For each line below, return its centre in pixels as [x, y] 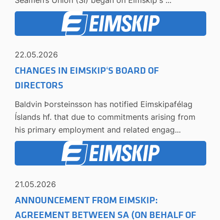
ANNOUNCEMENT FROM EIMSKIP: [86, 200]
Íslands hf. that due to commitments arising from [105, 117]
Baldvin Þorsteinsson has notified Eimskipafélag [104, 104]
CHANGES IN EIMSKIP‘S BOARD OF [87, 70]
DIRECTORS [39, 85]
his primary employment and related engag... [98, 129]
